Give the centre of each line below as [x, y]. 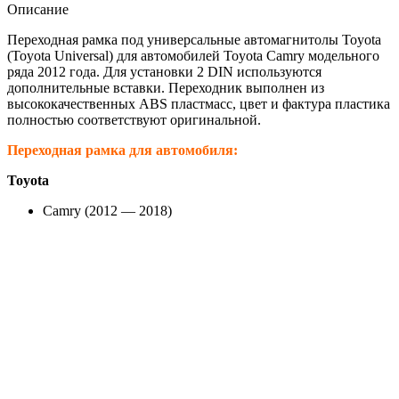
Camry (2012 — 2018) [107, 211]
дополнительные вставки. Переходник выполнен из [166, 88]
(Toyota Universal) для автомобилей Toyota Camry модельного [193, 56]
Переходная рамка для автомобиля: [122, 151]
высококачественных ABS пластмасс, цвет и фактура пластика [199, 104]
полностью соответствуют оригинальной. [134, 120]
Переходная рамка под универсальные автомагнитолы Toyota [194, 40]
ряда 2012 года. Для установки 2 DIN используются [164, 72]
